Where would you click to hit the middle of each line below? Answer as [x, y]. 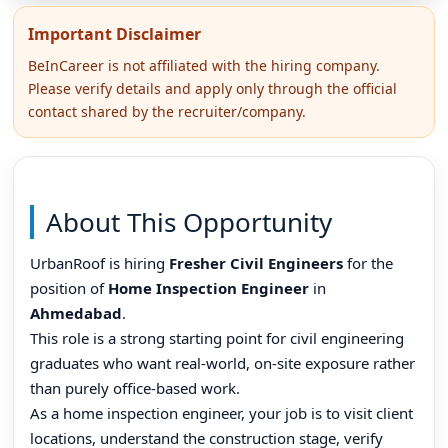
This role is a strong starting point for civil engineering [217, 337]
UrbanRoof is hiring [100, 262]
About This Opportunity [189, 221]
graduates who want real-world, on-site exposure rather [223, 362]
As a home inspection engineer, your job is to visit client [222, 412]
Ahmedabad [76, 312]
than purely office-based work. [135, 387]
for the [368, 262]
